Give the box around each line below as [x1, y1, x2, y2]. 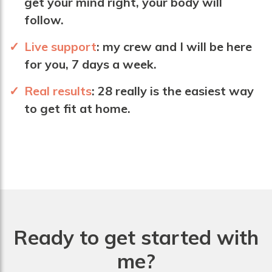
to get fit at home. [24, 100, 131, 116]
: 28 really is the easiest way [91, 83, 254, 98]
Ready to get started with [13, 224, 259, 250]
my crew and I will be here [102, 38, 252, 54]
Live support [24, 38, 97, 54]
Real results [24, 83, 92, 98]
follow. [24, 12, 64, 27]
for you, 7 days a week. [24, 56, 157, 72]
